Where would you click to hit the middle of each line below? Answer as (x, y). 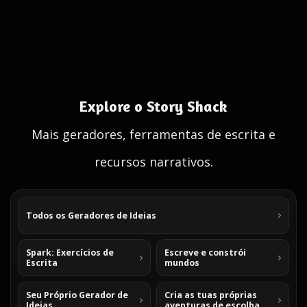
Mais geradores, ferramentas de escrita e (153, 134)
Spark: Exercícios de (70, 253)
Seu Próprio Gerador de (77, 295)
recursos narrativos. (153, 162)
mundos (182, 263)
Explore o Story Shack (153, 106)
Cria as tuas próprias (211, 295)
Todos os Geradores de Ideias (91, 215)
